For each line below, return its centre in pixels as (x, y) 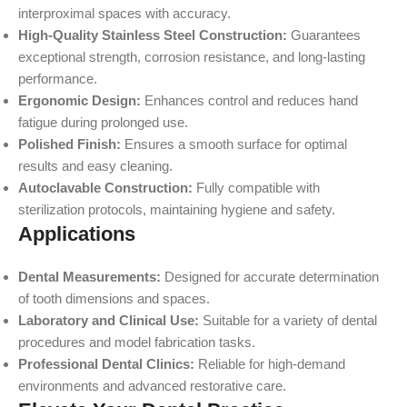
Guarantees (324, 35)
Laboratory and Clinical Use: (109, 320)
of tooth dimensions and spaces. (114, 298)
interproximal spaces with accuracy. (124, 13)
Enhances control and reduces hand (249, 100)
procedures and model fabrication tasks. (137, 342)
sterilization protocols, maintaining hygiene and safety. (177, 209)
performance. (58, 79)
